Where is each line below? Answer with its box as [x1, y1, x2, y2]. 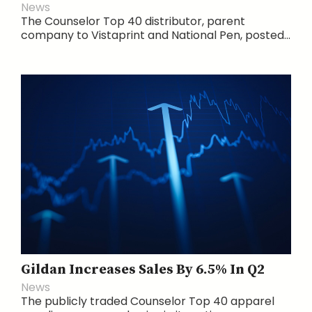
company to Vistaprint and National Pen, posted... [21, 26, 290, 43]
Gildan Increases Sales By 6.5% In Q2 [21, 260, 265, 279]
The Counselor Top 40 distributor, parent [21, 13, 245, 29]
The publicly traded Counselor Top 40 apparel [21, 292, 274, 309]
